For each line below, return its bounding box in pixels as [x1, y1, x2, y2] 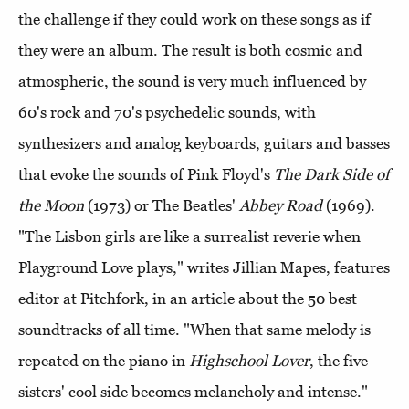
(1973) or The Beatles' [84, 196, 239, 215]
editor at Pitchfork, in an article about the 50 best [18, 289, 357, 309]
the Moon [18, 196, 84, 215]
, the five [309, 351, 368, 371]
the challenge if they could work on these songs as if [18, 10, 371, 29]
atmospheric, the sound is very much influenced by [18, 72, 366, 91]
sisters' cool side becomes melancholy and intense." [18, 383, 368, 402]
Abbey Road [239, 196, 326, 215]
